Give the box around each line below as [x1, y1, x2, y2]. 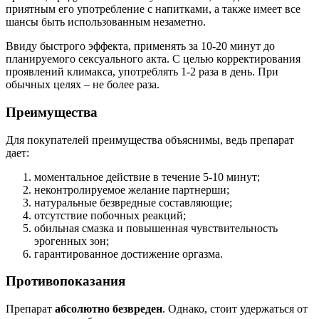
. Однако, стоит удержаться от [162, 303, 308, 315]
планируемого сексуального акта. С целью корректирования [6, 53, 300, 66]
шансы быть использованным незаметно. [6, 16, 206, 28]
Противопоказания [6, 273, 125, 289]
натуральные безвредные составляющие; [34, 196, 232, 209]
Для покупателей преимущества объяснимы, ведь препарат [6, 133, 294, 146]
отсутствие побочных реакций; [34, 209, 186, 221]
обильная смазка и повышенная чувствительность [34, 221, 278, 234]
